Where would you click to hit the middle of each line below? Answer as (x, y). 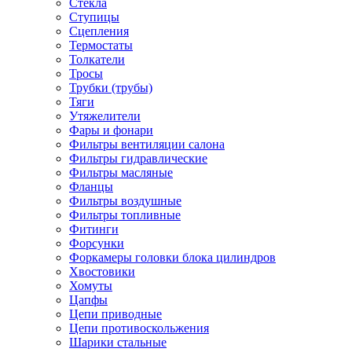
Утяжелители (105, 115)
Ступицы (94, 16)
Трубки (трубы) (111, 87)
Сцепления (99, 31)
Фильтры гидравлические (138, 158)
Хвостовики (102, 271)
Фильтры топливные (125, 214)
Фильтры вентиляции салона (147, 144)
